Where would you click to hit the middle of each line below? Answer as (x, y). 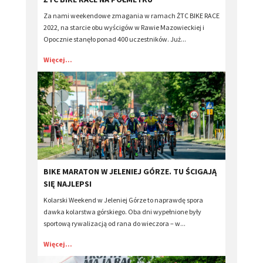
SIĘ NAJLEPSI (68, 183)
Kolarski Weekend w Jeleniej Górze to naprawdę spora (123, 200)
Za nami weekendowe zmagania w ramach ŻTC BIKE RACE (131, 15)
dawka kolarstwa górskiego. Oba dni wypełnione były (122, 211)
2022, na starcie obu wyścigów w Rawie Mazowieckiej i (124, 27)
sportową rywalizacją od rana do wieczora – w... (114, 223)
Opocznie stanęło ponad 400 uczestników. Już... (115, 39)
